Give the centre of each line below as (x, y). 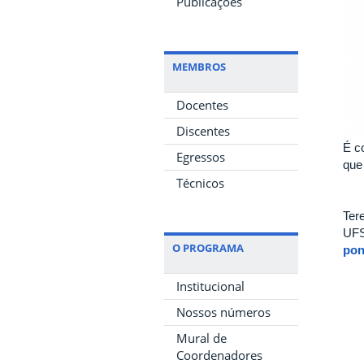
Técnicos (200, 183)
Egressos (201, 157)
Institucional (210, 286)
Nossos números (223, 312)
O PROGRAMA (208, 248)
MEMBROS (199, 67)
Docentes (202, 105)
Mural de (201, 338)
